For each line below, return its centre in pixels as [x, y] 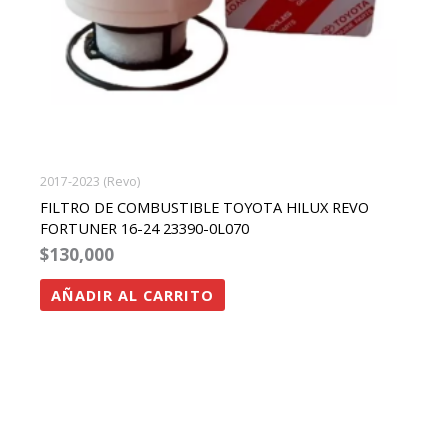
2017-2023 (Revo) [89, 182]
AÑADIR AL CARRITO [132, 295]
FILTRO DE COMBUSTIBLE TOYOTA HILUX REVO [204, 206]
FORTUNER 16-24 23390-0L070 [144, 227]
